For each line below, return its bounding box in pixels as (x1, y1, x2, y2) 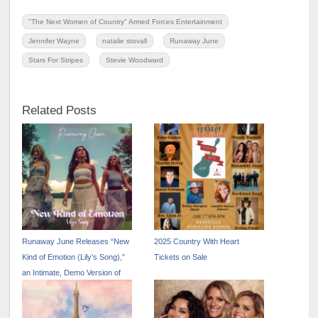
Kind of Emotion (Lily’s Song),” (22, 253, 126, 262)
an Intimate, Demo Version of (22, 268, 121, 278)
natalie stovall (102, 36, 148, 45)
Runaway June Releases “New (22, 237, 130, 246)
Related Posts (22, 103, 97, 116)
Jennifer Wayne (28, 36, 80, 45)
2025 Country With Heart (154, 237, 240, 246)
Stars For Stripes (28, 55, 84, 64)
